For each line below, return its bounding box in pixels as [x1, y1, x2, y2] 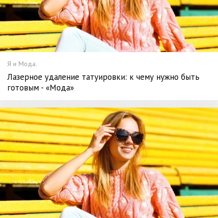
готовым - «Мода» [7, 82, 74, 93]
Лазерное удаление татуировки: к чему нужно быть [7, 72, 200, 83]
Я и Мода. [7, 59, 37, 69]
